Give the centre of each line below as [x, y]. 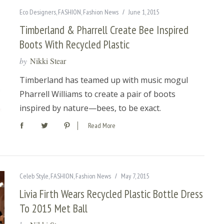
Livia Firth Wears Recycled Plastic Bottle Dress [111, 194]
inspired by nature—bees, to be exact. [90, 108]
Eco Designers [38, 12]
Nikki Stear [48, 60]
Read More [102, 126]
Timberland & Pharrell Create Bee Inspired [104, 29]
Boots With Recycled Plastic [74, 44]
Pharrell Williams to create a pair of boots [97, 94]
